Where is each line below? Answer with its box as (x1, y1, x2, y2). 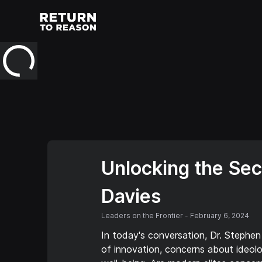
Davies (101, 185, 161, 208)
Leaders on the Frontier (101, 211, 183, 220)
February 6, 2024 (189, 211, 249, 220)
